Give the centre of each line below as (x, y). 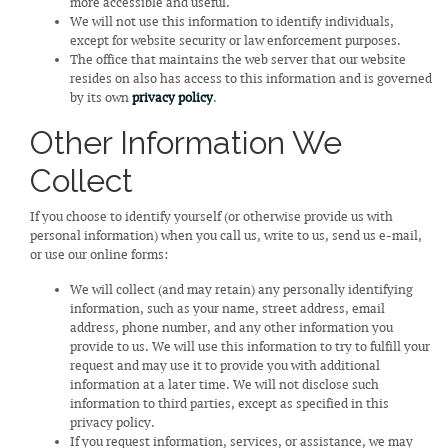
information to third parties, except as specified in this (229, 403)
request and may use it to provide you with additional (225, 365)
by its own (101, 97)
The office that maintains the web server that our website (238, 59)
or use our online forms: (99, 254)
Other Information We (186, 142)
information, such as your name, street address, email (227, 308)
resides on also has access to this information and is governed (251, 78)
